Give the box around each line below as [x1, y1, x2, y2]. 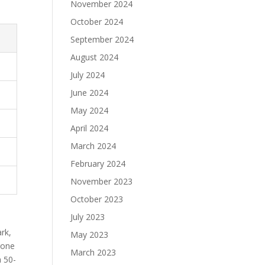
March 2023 [70, 247, 117, 258]
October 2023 [70, 193, 124, 205]
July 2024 [70, 69, 105, 80]
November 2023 [70, 176, 133, 187]
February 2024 [70, 158, 126, 169]
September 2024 [70, 34, 134, 45]
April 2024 [70, 122, 109, 134]
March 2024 [70, 140, 117, 151]
